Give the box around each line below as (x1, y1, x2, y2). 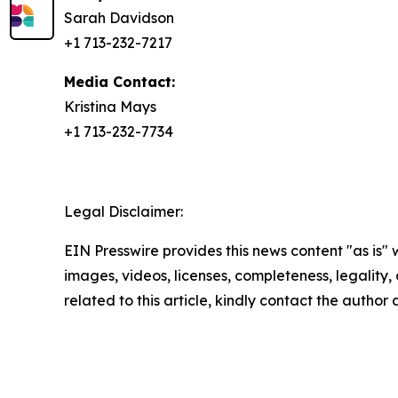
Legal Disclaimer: (64, 203, 183, 220)
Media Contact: (64, 73, 175, 91)
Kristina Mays (64, 98, 156, 115)
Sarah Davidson (64, 9, 174, 27)
